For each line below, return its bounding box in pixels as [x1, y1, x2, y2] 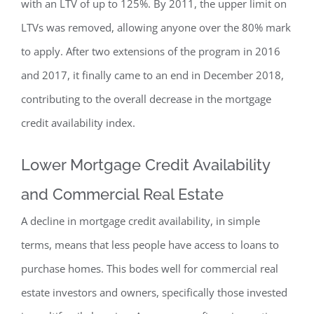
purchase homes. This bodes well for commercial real [21, 261, 278, 276]
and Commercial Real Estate [21, 185, 224, 204]
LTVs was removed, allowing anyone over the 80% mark [21, 20, 291, 35]
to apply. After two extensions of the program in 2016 [21, 44, 280, 59]
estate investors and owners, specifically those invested [21, 285, 287, 300]
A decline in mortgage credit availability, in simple [21, 214, 260, 228]
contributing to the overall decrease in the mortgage [21, 92, 271, 107]
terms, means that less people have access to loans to [21, 238, 279, 252]
